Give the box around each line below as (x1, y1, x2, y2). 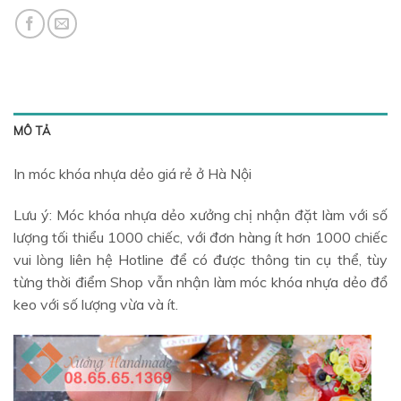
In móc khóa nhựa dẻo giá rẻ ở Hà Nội (13, 165, 252, 183)
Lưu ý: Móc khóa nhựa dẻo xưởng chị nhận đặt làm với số (13, 206, 388, 225)
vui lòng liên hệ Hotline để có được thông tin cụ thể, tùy (13, 251, 388, 269)
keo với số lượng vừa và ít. (13, 295, 178, 314)
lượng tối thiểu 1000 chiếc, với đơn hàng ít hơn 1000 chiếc (13, 228, 388, 247)
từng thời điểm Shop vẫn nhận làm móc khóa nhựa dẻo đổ (13, 273, 388, 292)
